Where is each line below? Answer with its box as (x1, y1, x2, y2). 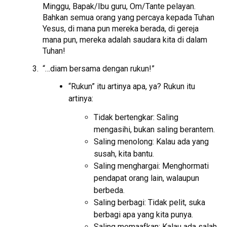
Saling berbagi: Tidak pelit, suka (94, 198, 206, 208)
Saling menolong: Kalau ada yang (94, 137, 209, 147)
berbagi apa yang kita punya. (94, 210, 194, 220)
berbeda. (94, 185, 125, 196)
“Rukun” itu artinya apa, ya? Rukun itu (68, 82, 195, 92)
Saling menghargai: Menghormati (94, 161, 209, 171)
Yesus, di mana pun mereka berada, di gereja (43, 23, 199, 33)
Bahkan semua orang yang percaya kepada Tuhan (43, 12, 215, 22)
